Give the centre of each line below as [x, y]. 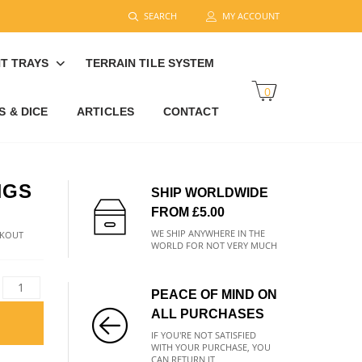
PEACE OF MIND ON [214, 295]
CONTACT [191, 112]
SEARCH [160, 16]
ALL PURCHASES [207, 314]
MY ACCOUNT [251, 16]
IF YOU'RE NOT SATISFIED [203, 335]
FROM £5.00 [187, 212]
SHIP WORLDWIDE [209, 193]
